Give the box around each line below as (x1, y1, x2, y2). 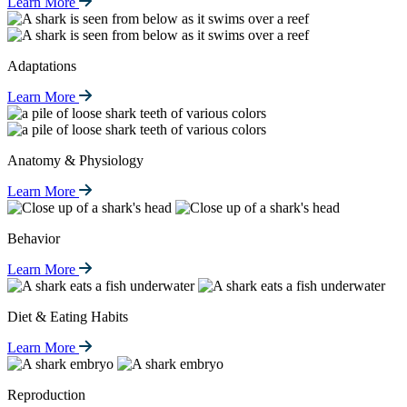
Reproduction (7, 386, 85, 402)
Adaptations (7, 57, 76, 74)
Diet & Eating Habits (7, 308, 128, 324)
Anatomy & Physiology (7, 152, 144, 168)
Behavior (7, 230, 60, 246)
